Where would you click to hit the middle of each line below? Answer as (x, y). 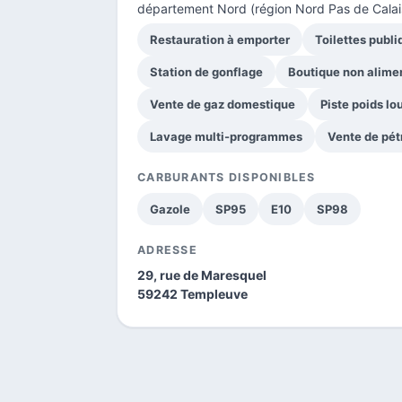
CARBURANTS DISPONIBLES (227, 177)
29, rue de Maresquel (202, 275)
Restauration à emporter (220, 39)
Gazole (170, 209)
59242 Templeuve (192, 293)
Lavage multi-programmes (226, 136)
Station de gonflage (206, 71)
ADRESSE (167, 249)
